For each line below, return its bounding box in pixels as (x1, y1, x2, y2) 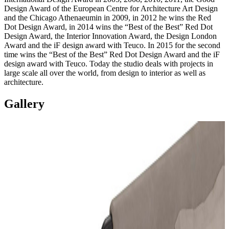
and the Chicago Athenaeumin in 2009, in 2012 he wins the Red (4, 13, 211, 22)
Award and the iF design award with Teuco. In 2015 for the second (4, 41, 220, 50)
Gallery (4, 97, 44, 110)
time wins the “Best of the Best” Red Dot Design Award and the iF (4, 50, 220, 59)
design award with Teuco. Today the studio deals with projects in (4, 59, 213, 68)
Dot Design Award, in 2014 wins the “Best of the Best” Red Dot (4, 22, 213, 32)
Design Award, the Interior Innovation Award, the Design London (4, 32, 217, 41)
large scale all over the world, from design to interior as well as (4, 68, 205, 78)
